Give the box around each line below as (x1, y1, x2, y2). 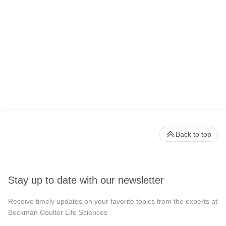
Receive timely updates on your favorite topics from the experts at (8, 197, 217, 205)
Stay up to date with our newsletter (8, 174, 164, 186)
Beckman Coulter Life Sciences (8, 208, 107, 216)
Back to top (176, 130, 211, 139)
